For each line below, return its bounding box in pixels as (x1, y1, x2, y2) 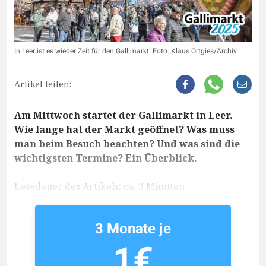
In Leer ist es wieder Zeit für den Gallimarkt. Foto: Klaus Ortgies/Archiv (14, 46, 237, 57)
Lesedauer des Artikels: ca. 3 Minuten (14, 180, 185, 194)
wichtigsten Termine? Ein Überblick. (14, 151, 197, 165)
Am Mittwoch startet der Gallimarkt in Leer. (14, 109, 233, 122)
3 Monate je (95, 218, 171, 240)
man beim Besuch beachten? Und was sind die (14, 137, 240, 151)
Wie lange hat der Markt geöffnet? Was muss (14, 123, 235, 137)
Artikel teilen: (14, 78, 71, 90)
